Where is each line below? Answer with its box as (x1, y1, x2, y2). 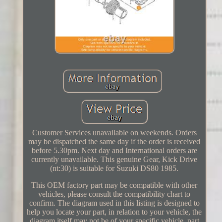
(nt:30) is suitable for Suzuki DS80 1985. (50, 164, 179, 172)
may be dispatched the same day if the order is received (28, 137, 201, 146)
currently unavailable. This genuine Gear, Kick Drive (31, 155, 198, 164)
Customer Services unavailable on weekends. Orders (32, 128, 197, 137)
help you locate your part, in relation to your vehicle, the (27, 207, 202, 216)
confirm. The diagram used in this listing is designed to (29, 198, 200, 207)
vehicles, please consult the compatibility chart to (38, 189, 191, 198)
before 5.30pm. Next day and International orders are (31, 146, 197, 155)
